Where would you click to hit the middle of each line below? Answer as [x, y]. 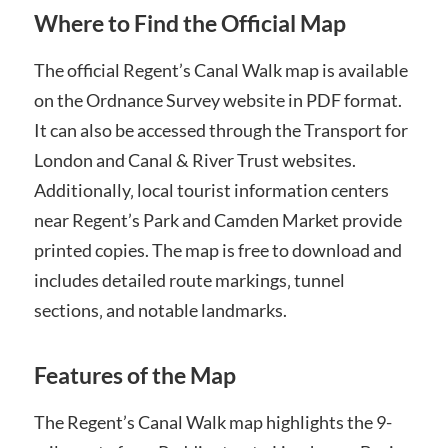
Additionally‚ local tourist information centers [211, 190]
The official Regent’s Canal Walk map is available [220, 70]
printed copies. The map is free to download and [217, 250]
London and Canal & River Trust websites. [194, 160]
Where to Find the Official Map [189, 24]
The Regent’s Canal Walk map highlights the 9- [212, 422]
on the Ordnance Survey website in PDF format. [217, 100]
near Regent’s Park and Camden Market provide [217, 220]
